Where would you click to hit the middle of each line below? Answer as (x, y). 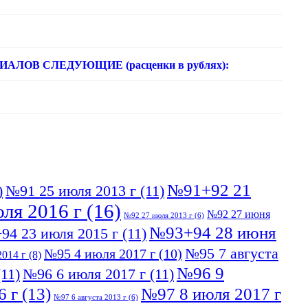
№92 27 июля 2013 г (158, 216)
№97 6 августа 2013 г (90, 298)
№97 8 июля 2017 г (211, 294)
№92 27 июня (239, 214)
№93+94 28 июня (213, 233)
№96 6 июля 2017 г (84, 274)
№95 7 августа (232, 254)
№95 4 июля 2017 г (100, 254)
